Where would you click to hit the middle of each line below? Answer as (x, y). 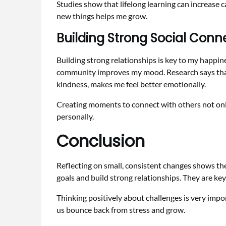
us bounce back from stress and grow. (121, 210)
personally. (75, 117)
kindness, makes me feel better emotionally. (131, 84)
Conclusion (101, 141)
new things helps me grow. (102, 16)
